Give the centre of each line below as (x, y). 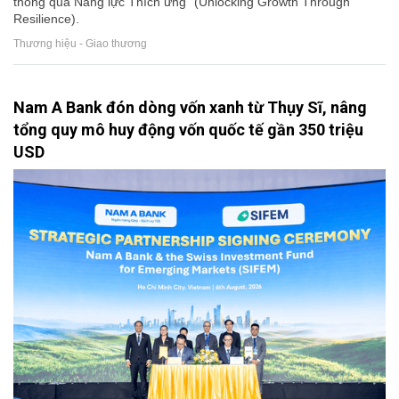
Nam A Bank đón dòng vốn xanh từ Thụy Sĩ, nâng (190, 108)
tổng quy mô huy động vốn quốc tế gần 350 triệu (188, 130)
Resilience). (46, 19)
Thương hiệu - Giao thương (80, 43)
